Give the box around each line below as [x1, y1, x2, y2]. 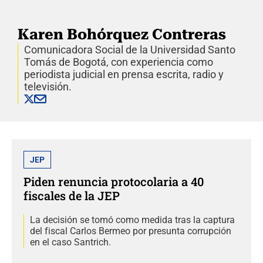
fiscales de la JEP [23, 187, 120, 203]
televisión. [24, 80, 72, 93]
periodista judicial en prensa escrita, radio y [24, 68, 224, 80]
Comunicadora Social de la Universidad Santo [24, 43, 235, 56]
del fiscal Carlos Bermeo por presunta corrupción [30, 225, 231, 237]
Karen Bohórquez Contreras [18, 25, 226, 43]
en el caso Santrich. [30, 236, 111, 248]
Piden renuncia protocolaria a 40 [23, 173, 204, 189]
